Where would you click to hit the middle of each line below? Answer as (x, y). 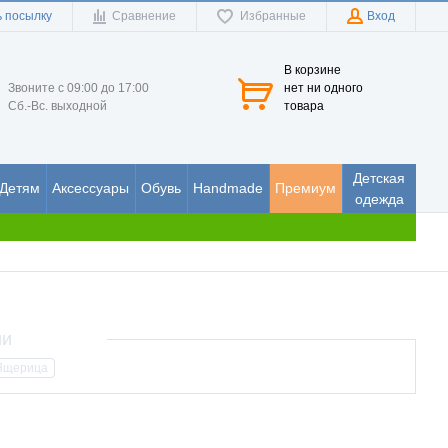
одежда (379, 198)
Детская (379, 177)
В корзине (312, 69)
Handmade (228, 188)
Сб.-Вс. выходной (58, 105)
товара (304, 105)
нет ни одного (323, 87)
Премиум (305, 188)
